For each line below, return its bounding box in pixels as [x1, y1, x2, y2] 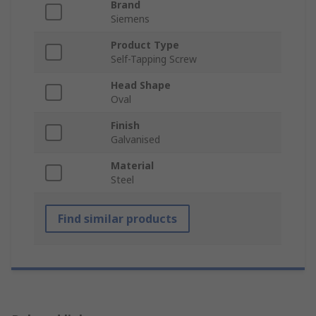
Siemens [111, 12, 150, 26]
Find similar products [58, 211, 177, 227]
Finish [111, 119, 140, 133]
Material [111, 159, 154, 173]
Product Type [111, 38, 179, 52]
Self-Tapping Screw [111, 52, 197, 66]
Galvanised [111, 133, 160, 147]
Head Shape [111, 78, 171, 92]
